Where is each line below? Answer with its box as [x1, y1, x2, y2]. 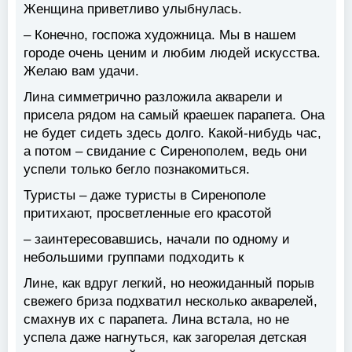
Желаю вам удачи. [24, 64, 139, 79]
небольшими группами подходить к [24, 250, 244, 266]
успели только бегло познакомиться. [24, 162, 250, 178]
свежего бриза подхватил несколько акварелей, [24, 294, 317, 310]
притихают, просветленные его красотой [24, 206, 272, 222]
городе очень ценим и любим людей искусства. [24, 46, 321, 61]
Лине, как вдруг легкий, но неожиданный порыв [24, 276, 314, 291]
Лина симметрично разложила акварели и [24, 90, 283, 105]
